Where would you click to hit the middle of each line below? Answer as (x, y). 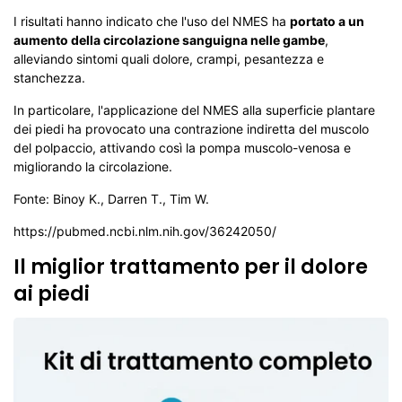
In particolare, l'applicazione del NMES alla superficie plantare (194, 110)
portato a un (327, 21)
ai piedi (52, 294)
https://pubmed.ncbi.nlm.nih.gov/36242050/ (145, 231)
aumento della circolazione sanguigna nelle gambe (169, 40)
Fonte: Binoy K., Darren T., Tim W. (111, 199)
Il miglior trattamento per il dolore (191, 267)
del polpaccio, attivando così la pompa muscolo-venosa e (182, 148)
